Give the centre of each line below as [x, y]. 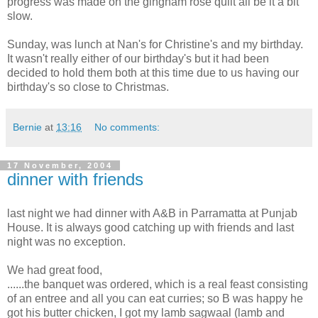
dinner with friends [75, 179]
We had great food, [55, 270]
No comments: [127, 127]
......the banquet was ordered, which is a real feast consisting [158, 284]
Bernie [27, 127]
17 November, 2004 [60, 165]
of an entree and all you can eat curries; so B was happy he [155, 298]
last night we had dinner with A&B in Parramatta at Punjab [152, 213]
